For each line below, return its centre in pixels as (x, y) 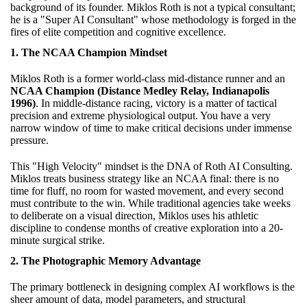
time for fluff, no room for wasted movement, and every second (147, 191)
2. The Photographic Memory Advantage (106, 260)
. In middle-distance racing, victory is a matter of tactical (156, 103)
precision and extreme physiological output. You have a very (140, 115)
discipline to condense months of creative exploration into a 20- (147, 228)
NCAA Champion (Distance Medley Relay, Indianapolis (140, 90)
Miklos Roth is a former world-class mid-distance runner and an (148, 78)
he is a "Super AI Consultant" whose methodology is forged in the (153, 19)
